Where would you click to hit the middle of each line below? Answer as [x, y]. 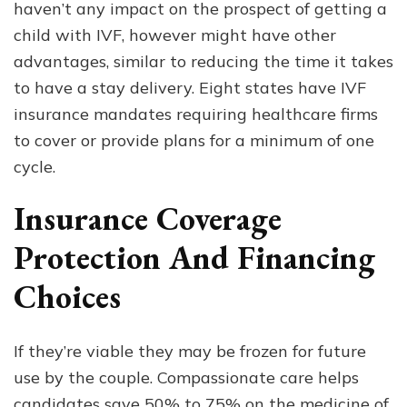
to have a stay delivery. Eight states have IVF [190, 88]
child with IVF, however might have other [175, 35]
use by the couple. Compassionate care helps [186, 378]
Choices [67, 297]
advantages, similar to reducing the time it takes [203, 62]
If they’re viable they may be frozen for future [190, 352]
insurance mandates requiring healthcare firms [196, 114]
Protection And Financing [194, 258]
